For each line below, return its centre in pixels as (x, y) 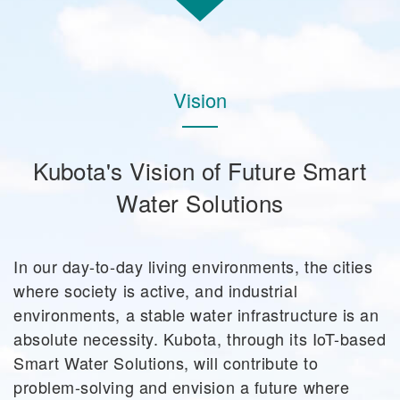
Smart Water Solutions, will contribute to (166, 363)
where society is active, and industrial (156, 291)
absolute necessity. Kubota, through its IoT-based (200, 339)
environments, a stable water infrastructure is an (196, 315)
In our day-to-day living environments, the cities (193, 267)
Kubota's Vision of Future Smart (200, 171)
